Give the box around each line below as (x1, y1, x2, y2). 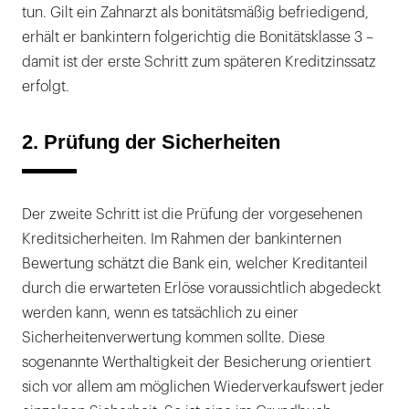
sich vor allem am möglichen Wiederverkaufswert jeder (22, 380, 384, 395)
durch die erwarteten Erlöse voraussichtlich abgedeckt (22, 281, 381, 297)
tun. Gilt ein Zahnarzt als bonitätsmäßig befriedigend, (22, 5, 369, 21)
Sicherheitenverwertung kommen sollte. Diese (22, 330, 325, 346)
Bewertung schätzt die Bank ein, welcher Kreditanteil (22, 257, 368, 272)
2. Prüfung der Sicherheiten (22, 131, 280, 154)
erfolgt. (22, 79, 69, 95)
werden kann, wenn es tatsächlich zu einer (22, 306, 299, 321)
